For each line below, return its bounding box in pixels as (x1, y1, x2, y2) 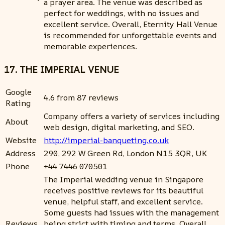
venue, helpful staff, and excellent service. (44, 196, 203, 207)
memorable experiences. (44, 40, 137, 52)
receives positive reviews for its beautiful (44, 185, 203, 196)
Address (6, 148, 36, 159)
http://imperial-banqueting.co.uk (44, 135, 169, 146)
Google (6, 86, 32, 98)
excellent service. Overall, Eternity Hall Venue (44, 18, 217, 30)
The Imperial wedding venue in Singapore (44, 174, 203, 185)
